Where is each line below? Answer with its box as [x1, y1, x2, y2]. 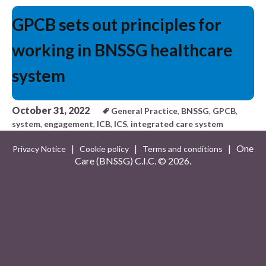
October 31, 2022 [12, 104, 90, 116]
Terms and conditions [142, 144, 223, 154]
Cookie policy [80, 144, 129, 154]
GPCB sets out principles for [12, 14, 221, 34]
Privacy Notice [12, 144, 66, 154]
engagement [44, 119, 93, 129]
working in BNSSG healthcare [12, 40, 233, 60]
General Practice [111, 106, 178, 116]
